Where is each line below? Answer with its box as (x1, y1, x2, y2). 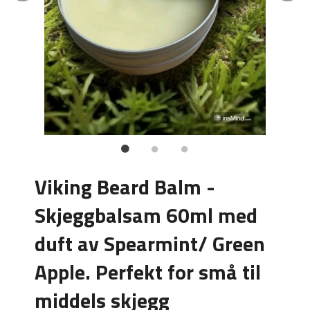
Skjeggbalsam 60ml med (35, 199, 258, 231)
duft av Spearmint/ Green (35, 227, 266, 259)
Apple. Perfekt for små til (35, 255, 262, 288)
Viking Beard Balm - (35, 170, 216, 203)
